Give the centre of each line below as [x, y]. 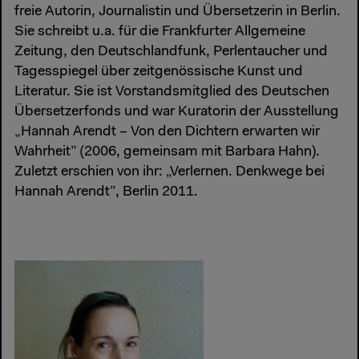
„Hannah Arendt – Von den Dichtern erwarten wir [167, 133]
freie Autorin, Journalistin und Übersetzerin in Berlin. [177, 12]
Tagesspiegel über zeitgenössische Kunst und [159, 73]
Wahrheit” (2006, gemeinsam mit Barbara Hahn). [167, 153]
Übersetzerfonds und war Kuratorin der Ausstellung [177, 113]
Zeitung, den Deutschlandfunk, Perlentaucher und [171, 52]
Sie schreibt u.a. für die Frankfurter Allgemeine [160, 32]
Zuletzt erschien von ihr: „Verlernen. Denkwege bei [169, 173]
